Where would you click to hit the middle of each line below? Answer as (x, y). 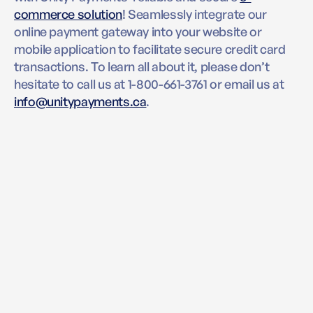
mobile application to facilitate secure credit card (150, 49)
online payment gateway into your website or (138, 31)
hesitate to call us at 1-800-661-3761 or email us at (149, 83)
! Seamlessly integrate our (194, 14)
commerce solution (68, 14)
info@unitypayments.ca (80, 101)
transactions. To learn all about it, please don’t (142, 66)
